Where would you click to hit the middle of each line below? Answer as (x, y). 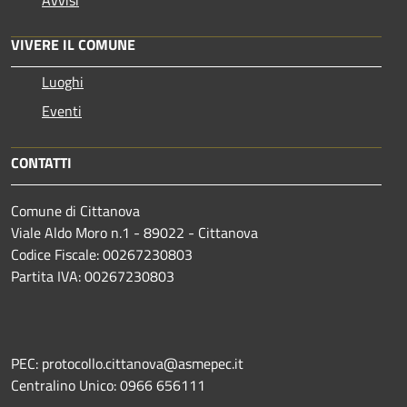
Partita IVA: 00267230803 (93, 276)
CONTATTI (41, 162)
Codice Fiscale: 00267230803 (102, 254)
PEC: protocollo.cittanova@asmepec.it (127, 363)
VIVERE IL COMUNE (73, 44)
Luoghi (63, 81)
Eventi (62, 110)
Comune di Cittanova (75, 210)
